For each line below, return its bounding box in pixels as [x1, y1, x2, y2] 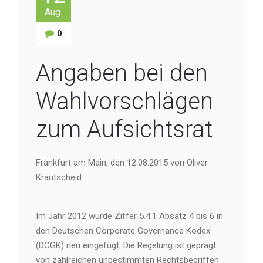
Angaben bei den [36, 59, 208, 87]
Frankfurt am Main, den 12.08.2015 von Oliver [36, 157, 208, 168]
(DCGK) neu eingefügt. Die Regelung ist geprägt [36, 240, 216, 251]
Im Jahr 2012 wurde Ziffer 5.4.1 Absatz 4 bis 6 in [36, 211, 223, 221]
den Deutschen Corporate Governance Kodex [36, 225, 210, 236]
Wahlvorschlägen [36, 87, 213, 115]
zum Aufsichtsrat [36, 116, 213, 143]
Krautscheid [36, 172, 82, 183]
